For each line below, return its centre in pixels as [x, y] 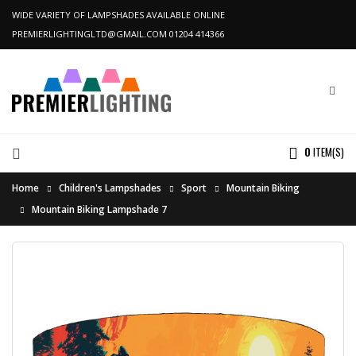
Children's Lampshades [110, 188]
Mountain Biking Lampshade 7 [99, 209]
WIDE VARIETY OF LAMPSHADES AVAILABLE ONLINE [118, 15]
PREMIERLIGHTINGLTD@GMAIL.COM [89, 34]
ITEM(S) [329, 152]
